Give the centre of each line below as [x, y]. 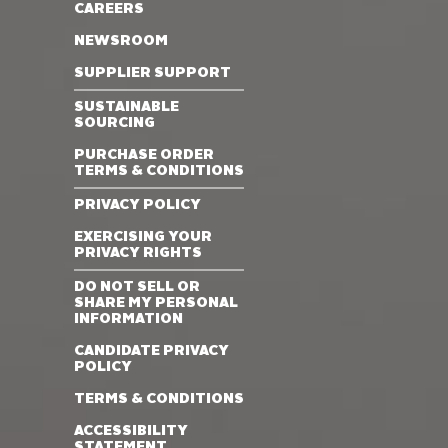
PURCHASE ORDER [144, 155]
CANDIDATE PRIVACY [151, 351]
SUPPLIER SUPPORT [152, 73]
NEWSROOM [121, 41]
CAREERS [109, 9]
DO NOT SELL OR [137, 287]
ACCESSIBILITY [131, 431]
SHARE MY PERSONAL [156, 303]
